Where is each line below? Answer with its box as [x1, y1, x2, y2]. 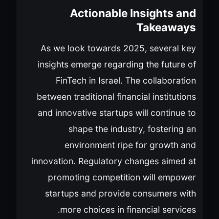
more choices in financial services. [60, 204, 196, 215]
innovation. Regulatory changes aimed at [31, 155, 196, 166]
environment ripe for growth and [64, 139, 196, 150]
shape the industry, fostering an [68, 123, 196, 134]
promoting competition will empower [47, 172, 196, 182]
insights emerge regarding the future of [37, 59, 196, 69]
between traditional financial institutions [36, 91, 196, 102]
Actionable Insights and [69, 6, 196, 20]
